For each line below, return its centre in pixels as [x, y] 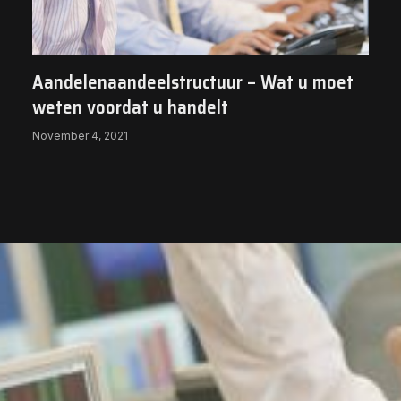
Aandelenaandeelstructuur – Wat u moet [193, 82]
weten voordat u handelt [130, 107]
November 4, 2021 [80, 136]
